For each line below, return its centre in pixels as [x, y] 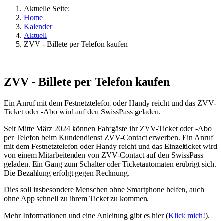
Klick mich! [187, 215]
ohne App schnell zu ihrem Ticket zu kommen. [76, 198]
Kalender [38, 26]
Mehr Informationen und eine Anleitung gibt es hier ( [86, 215]
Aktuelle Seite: [49, 9]
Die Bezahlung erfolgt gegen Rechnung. [67, 173]
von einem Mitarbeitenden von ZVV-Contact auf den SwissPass [104, 155]
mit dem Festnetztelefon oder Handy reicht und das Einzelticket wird [110, 146]
